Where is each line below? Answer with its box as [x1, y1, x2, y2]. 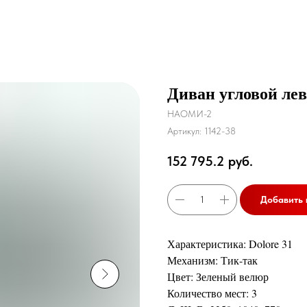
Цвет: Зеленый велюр [167, 269, 269, 284]
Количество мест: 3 [167, 285, 257, 300]
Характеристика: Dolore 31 [167, 236, 293, 251]
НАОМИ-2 [167, 108, 212, 119]
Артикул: [167, 125, 204, 136]
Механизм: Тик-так [167, 252, 258, 267]
